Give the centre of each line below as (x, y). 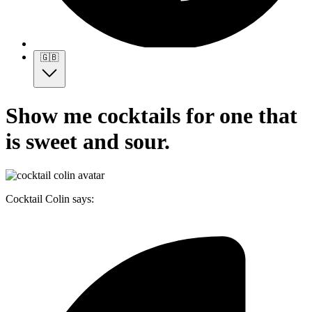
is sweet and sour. (88, 141)
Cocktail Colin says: (50, 198)
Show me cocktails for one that (151, 115)
